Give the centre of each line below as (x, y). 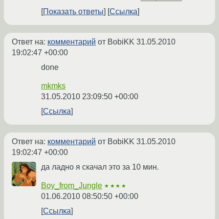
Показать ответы (73, 12)
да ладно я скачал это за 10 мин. (100, 167)
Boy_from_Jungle (72, 186)
